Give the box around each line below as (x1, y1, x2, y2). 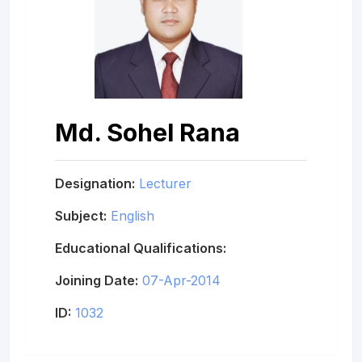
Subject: (55, 207, 107, 224)
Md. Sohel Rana (55, 116, 240, 147)
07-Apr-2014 (142, 271, 221, 288)
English (111, 207, 154, 224)
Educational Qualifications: (55, 239, 226, 256)
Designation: (55, 175, 135, 192)
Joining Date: (55, 271, 138, 288)
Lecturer (139, 175, 192, 192)
